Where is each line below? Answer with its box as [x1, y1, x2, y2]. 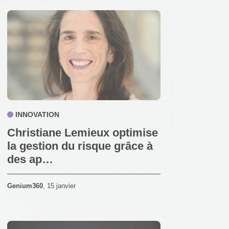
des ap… [7, 153, 53, 166]
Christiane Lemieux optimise [7, 126, 158, 140]
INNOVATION [15, 110, 59, 119]
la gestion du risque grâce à [7, 140, 153, 153]
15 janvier [47, 182, 76, 190]
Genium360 [7, 182, 43, 190]
